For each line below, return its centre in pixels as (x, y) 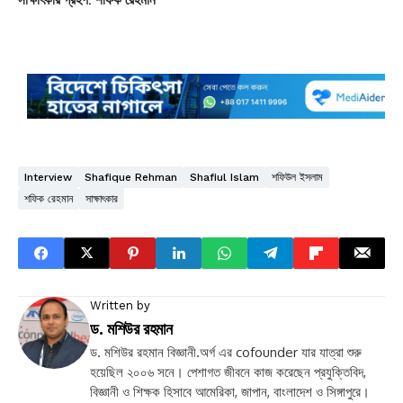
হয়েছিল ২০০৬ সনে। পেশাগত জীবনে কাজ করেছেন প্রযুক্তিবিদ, (228, 372)
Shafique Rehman (131, 177)
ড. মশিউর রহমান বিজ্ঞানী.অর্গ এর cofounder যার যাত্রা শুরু (226, 352)
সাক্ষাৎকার (102, 198)
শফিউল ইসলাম (297, 177)
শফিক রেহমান (49, 198)
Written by (120, 305)
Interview (48, 177)
